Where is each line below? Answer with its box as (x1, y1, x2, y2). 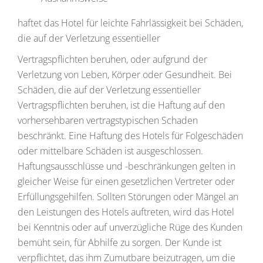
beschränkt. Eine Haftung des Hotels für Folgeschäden (18, 129, 243, 142)
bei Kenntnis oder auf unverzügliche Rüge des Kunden (18, 221, 242, 234)
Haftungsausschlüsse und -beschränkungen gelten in (18, 160, 235, 173)
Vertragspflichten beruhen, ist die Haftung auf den (18, 99, 225, 112)
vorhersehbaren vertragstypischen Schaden (18, 114, 198, 127)
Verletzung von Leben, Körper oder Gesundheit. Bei (18, 68, 232, 81)
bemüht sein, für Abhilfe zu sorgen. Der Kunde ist (18, 236, 221, 249)
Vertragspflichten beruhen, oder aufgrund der (18, 53, 207, 66)
